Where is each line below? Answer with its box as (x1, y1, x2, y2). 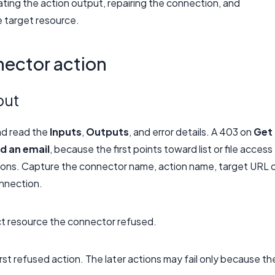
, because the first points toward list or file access (50, 142, 273, 156)
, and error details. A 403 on (129, 125, 254, 139)
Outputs (86, 125, 129, 139)
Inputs (50, 125, 82, 139)
